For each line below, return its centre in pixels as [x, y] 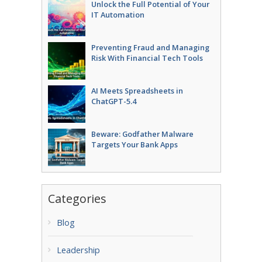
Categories [77, 198]
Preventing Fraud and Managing [150, 47]
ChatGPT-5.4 [113, 101]
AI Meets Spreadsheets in [137, 90]
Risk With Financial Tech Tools [147, 58]
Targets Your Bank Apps [134, 144]
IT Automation [118, 14]
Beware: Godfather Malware [142, 134]
